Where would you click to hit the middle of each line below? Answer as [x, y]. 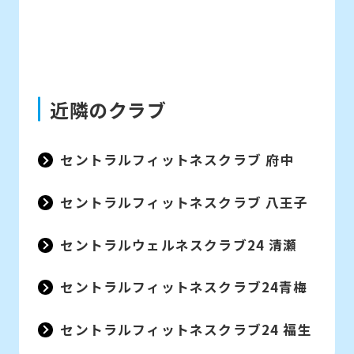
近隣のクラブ [108, 109]
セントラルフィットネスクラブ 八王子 [185, 202]
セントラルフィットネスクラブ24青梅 [184, 287]
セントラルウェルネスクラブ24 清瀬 [179, 245]
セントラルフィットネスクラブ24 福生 [186, 329]
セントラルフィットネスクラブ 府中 [177, 160]
